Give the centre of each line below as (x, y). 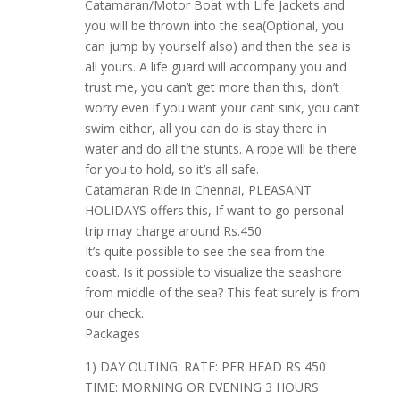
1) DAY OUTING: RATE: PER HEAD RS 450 (205, 367)
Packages (112, 334)
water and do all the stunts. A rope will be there (221, 149)
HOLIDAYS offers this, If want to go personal (214, 211)
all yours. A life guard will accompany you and (215, 67)
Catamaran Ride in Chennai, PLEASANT (198, 190)
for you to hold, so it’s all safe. (171, 170)
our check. (114, 313)
